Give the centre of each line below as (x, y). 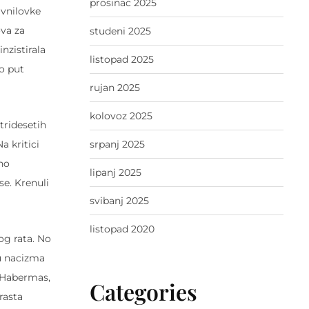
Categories (143, 292)
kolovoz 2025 (121, 116)
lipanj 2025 (115, 173)
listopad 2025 (121, 60)
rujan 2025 (114, 88)
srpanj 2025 (117, 144)
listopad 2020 (122, 229)
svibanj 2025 (119, 201)
